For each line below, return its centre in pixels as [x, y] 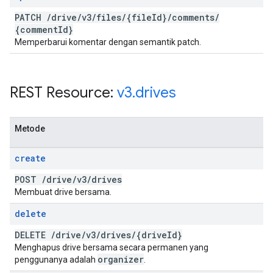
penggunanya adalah [56, 260]
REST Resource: [63, 93]
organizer [121, 259]
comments [193, 17]
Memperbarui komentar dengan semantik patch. [108, 42]
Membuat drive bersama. [63, 192]
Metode [30, 129]
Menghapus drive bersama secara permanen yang [112, 247]
